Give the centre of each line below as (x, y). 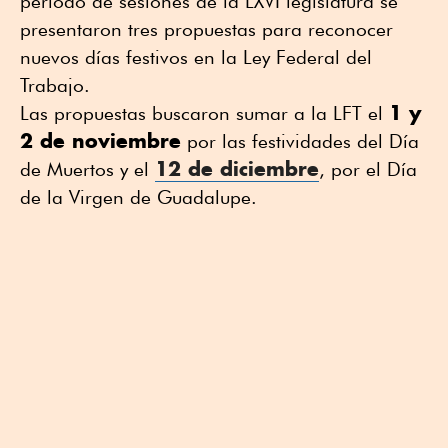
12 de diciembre (237, 168)
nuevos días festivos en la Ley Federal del (196, 56)
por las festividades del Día (300, 140)
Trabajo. (60, 84)
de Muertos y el (87, 168)
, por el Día (368, 168)
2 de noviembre (100, 140)
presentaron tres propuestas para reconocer (206, 28)
